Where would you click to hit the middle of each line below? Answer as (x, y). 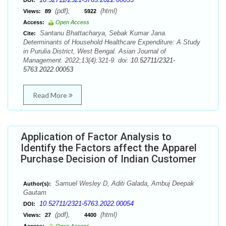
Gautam (35, 192)
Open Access (72, 22)
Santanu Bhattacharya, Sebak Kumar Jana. (102, 33)
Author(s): (37, 184)
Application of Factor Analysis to (96, 137)
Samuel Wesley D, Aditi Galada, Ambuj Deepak (124, 183)
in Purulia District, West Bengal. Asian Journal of (95, 51)
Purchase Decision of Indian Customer (108, 159)
